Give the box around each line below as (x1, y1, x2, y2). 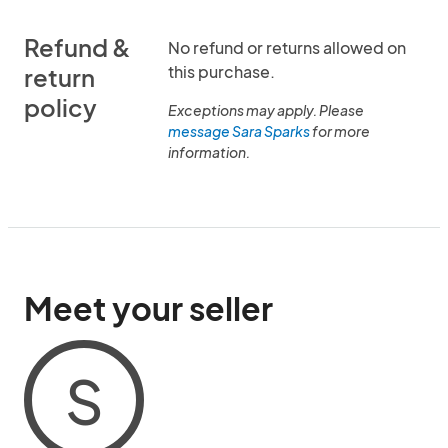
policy (24, 92, 97, 122)
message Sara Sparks (168, 122, 310, 140)
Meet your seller (24, 288, 273, 328)
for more (310, 122, 370, 140)
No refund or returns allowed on (168, 37, 406, 58)
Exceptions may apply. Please (168, 101, 364, 119)
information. (168, 143, 250, 161)
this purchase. (168, 61, 275, 82)
